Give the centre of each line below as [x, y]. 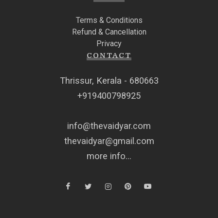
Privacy [109, 43]
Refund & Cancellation [109, 32]
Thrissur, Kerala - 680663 [109, 80]
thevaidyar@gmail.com [109, 141]
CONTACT [109, 55]
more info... [109, 156]
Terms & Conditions [109, 20]
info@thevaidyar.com [109, 126]
